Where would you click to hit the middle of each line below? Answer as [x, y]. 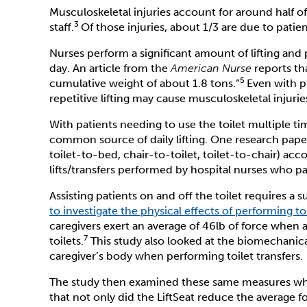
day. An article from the [110, 68]
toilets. [66, 241]
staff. [62, 27]
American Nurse [211, 68]
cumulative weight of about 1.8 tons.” [145, 83]
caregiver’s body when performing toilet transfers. [177, 256]
